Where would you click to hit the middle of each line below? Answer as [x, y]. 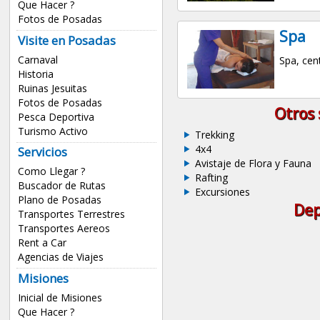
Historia [35, 74]
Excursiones [222, 192]
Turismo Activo [52, 131]
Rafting [211, 178]
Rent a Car [42, 243]
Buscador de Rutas [61, 186]
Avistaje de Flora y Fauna [253, 164]
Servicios [42, 152]
